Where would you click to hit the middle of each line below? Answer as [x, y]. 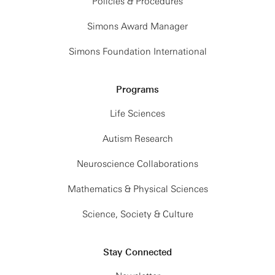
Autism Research [137, 139]
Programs [137, 90]
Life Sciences [137, 114]
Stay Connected [137, 252]
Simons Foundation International [137, 52]
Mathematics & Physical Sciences [137, 189]
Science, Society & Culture [137, 214]
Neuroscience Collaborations [137, 164]
